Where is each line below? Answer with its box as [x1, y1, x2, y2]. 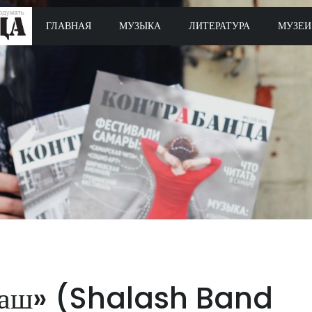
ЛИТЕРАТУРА [189, 18, 250, 33]
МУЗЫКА [119, 18, 161, 33]
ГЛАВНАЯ [46, 18, 91, 33]
